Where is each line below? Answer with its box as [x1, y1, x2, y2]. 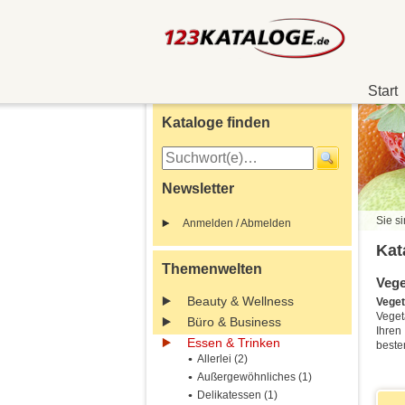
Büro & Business [187, 315, 281, 329]
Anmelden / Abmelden [183, 217, 291, 230]
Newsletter [162, 181, 234, 196]
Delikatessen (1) [197, 389, 278, 401]
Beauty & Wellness [187, 294, 294, 308]
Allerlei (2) [197, 353, 248, 365]
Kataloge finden [162, 115, 270, 130]
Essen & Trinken [187, 335, 280, 350]
